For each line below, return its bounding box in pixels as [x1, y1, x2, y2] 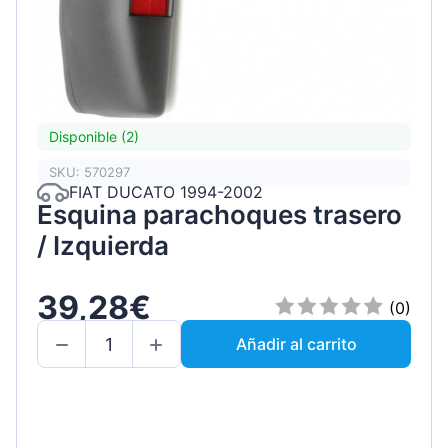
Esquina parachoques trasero [37, 198, 402, 230]
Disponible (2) [49, 128, 139, 146]
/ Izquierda [37, 229, 169, 261]
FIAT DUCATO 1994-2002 [69, 182, 263, 203]
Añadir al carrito [235, 334, 357, 355]
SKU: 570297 [49, 164, 130, 181]
